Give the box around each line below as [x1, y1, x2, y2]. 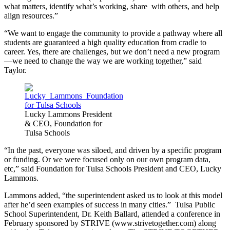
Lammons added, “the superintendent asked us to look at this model [4, 191, 222, 200]
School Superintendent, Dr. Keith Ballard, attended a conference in [4, 209, 220, 219]
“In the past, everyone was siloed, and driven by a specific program [4, 146, 221, 155]
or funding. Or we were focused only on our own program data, [4, 155, 210, 164]
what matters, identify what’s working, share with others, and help [4, 2, 219, 11]
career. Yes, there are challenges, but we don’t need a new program [4, 47, 220, 56]
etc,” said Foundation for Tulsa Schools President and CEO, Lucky [4, 164, 221, 174]
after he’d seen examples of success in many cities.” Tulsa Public [4, 200, 215, 209]
